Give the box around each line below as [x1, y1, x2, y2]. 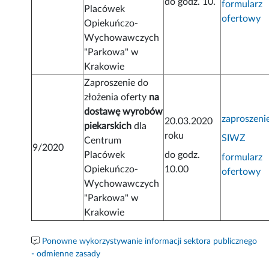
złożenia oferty [84, 92, 150, 103]
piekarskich [84, 121, 132, 131]
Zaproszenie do [84, 78, 149, 88]
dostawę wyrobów [84, 107, 163, 117]
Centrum [84, 136, 122, 146]
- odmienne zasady [31, 250, 101, 259]
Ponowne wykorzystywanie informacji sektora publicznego [42, 237, 258, 246]
